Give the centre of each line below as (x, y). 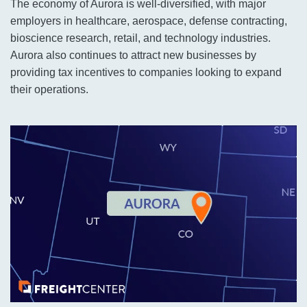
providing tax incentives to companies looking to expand (146, 72)
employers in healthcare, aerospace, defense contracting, (149, 21)
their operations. (49, 89)
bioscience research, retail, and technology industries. (140, 38)
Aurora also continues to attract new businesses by (133, 55)
